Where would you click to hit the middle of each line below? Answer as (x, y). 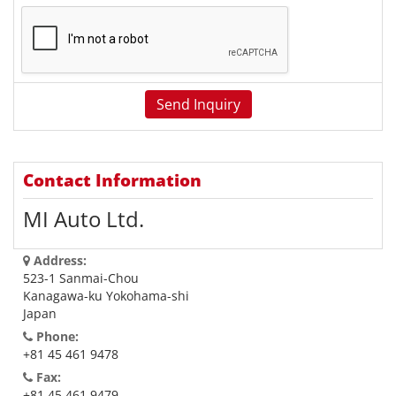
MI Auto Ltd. (84, 219)
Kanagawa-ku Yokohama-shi (106, 296)
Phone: (56, 336)
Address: (58, 260)
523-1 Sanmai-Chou (81, 278)
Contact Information (112, 180)
